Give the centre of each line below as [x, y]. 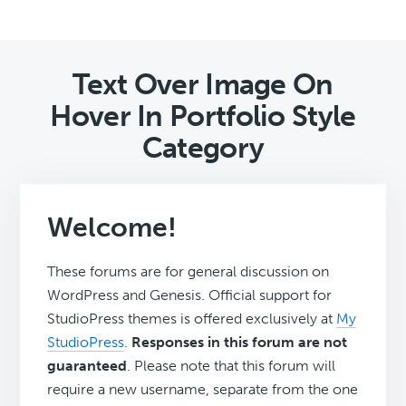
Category [203, 148]
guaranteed [87, 366]
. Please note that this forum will [232, 366]
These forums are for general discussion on [188, 272]
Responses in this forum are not [240, 343]
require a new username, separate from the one [203, 390]
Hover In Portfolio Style [203, 116]
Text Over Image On [203, 85]
